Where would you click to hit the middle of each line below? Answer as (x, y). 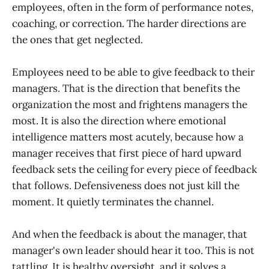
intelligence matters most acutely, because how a (128, 137)
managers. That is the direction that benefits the (126, 88)
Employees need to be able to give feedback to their (133, 72)
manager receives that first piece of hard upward (127, 153)
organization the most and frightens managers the (130, 104)
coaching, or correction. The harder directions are (129, 23)
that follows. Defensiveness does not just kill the (126, 185)
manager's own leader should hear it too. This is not (133, 250)
